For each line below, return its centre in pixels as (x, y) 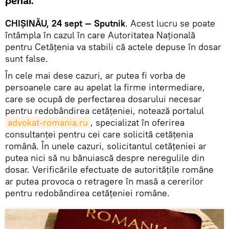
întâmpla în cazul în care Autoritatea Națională (100, 35)
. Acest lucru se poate (170, 23)
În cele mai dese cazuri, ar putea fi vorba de (95, 75)
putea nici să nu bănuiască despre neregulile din (105, 157)
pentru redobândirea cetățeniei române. (87, 193)
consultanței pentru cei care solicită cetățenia (99, 134)
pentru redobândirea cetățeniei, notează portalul (105, 110)
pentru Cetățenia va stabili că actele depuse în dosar (113, 47)
